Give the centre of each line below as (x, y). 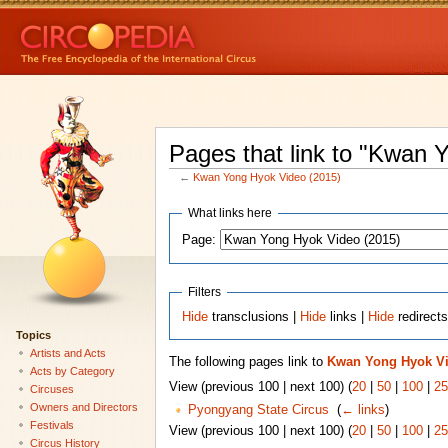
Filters (205, 291)
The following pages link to (247, 362)
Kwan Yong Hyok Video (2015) (267, 177)
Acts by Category (72, 370)
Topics (33, 334)
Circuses (51, 388)
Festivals (51, 424)
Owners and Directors (83, 406)
